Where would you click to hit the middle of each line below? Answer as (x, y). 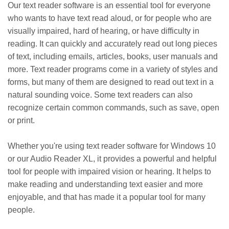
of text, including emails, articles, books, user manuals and (113, 56)
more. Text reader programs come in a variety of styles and (113, 69)
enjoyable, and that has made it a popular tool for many (107, 197)
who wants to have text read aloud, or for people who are (110, 18)
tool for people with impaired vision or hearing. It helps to (109, 171)
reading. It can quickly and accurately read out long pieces (112, 43)
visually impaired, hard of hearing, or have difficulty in (104, 31)
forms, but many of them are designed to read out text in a (111, 82)
